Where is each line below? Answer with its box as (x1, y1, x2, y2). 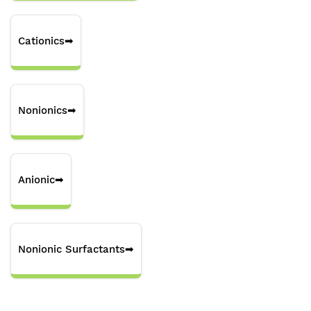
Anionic (18, 173, 55, 186)
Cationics (18, 34, 65, 47)
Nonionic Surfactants (18, 242, 125, 255)
